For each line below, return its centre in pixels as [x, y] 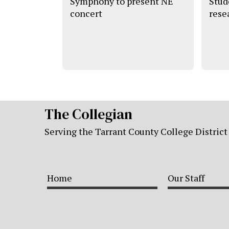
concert [86, 13]
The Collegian [88, 114]
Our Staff [186, 178]
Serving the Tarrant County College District [136, 132]
